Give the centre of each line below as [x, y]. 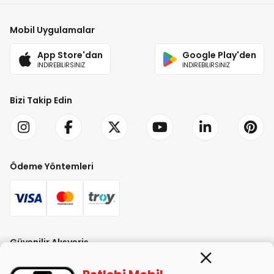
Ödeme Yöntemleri [52, 167]
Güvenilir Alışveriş [49, 243]
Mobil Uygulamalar [52, 30]
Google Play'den [220, 55]
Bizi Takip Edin [41, 101]
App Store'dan [70, 55]
